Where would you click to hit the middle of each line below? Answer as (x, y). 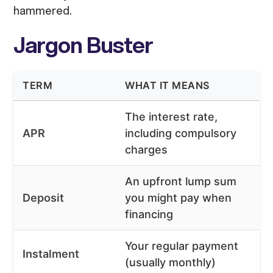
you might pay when (179, 198)
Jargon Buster (83, 45)
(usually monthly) (171, 263)
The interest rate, (172, 117)
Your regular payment (182, 246)
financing (149, 214)
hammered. (43, 11)
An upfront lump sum (181, 182)
